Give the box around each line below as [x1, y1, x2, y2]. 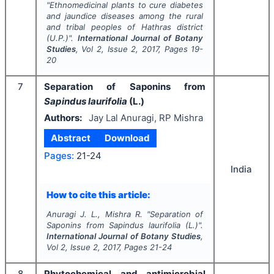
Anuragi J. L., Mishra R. [46, 209, 143, 219]
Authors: [44, 111, 82, 124]
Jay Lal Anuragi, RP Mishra [88, 111, 203, 124]
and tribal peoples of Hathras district [46, 21, 204, 32]
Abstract [51, 131, 91, 144]
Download [104, 131, 150, 144]
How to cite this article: [46, 188, 150, 201]
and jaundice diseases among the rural [46, 10, 204, 21]
